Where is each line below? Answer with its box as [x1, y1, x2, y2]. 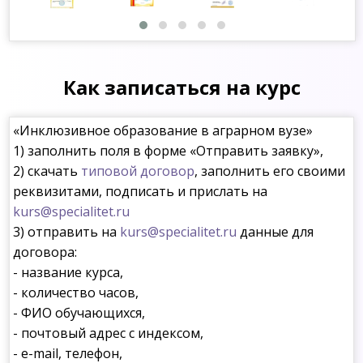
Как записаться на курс [62, 74, 301, 101]
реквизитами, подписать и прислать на [13, 182, 268, 201]
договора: [13, 243, 78, 262]
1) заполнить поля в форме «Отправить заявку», [13, 142, 324, 160]
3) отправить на [13, 223, 121, 241]
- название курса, [13, 263, 124, 282]
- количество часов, [13, 284, 139, 302]
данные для [237, 223, 314, 241]
